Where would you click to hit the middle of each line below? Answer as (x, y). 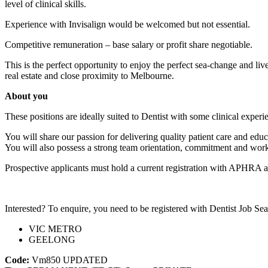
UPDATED (85, 260)
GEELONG (52, 239)
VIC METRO (55, 229)
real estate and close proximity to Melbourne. (91, 75)
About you (26, 96)
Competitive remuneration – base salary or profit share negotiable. (129, 44)
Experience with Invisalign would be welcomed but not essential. (127, 24)
